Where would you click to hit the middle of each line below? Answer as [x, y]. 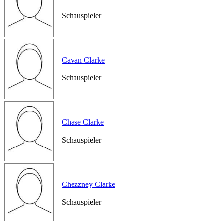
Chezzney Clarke [89, 184]
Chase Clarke [83, 122]
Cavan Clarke [83, 60]
